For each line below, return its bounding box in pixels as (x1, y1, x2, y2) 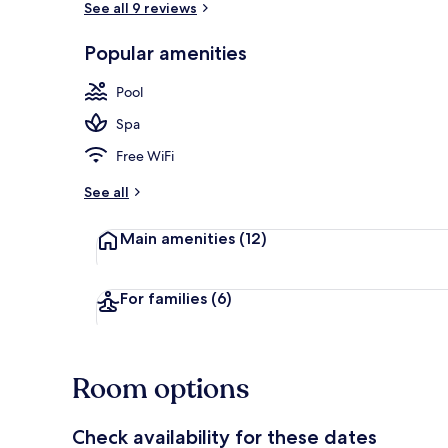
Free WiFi (116, 146, 174, 165)
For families (120, 288, 207, 308)
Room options (72, 369, 249, 408)
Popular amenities (84, 40, 247, 65)
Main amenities (120, 228, 235, 248)
